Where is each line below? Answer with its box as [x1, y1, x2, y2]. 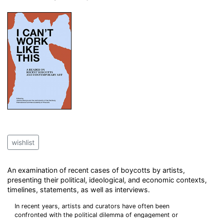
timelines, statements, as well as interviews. [7, 185, 150, 194]
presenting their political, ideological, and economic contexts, [7, 176, 207, 184]
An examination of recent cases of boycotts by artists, [7, 166, 185, 174]
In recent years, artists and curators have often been [15, 202, 169, 210]
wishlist [12, 138, 35, 146]
